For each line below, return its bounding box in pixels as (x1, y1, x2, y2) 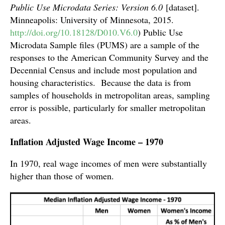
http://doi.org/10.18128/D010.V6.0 (10, 26, 138, 38)
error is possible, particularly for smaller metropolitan (10, 101, 205, 114)
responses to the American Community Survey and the (10, 51, 208, 63)
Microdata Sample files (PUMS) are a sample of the (10, 38, 199, 51)
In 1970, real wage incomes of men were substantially (10, 157, 207, 169)
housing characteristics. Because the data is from (10, 76, 191, 88)
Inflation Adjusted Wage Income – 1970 (10, 135, 163, 148)
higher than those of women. (10, 169, 114, 182)
